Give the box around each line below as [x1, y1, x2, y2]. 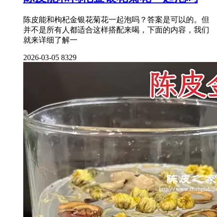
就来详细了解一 [23, 35, 77, 44]
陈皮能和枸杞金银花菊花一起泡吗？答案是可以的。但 [23, 15, 209, 24]
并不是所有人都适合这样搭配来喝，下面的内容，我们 [23, 25, 209, 34]
